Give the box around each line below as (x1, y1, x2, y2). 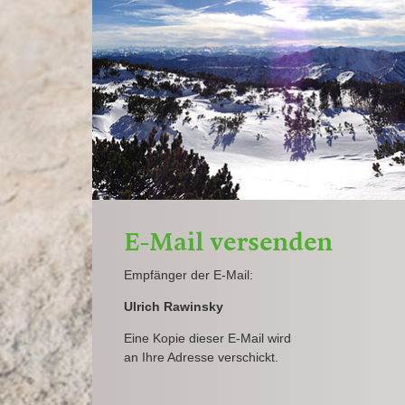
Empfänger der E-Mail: (124, 268, 253, 283)
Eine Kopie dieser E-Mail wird (124, 331, 291, 346)
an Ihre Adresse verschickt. (124, 350, 278, 365)
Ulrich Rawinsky (124, 299, 223, 315)
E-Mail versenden (124, 228, 333, 257)
